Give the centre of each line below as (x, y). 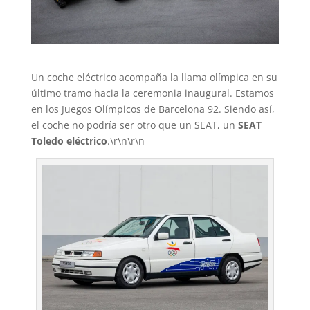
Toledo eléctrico (69, 140)
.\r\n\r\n (126, 140)
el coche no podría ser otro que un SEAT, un (134, 125)
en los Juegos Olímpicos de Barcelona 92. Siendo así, (153, 109)
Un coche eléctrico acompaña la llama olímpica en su (154, 77)
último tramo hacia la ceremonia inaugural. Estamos (152, 93)
